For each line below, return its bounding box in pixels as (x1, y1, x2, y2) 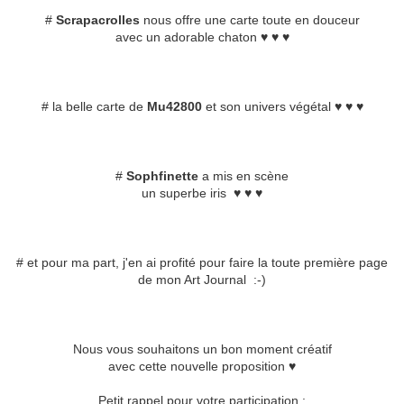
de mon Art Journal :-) (138, 272, 266, 288)
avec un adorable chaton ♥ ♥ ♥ (115, 30, 289, 45)
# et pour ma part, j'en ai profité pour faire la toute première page (16, 255, 388, 271)
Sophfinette (126, 169, 198, 184)
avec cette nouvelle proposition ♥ (108, 359, 296, 374)
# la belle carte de (41, 99, 147, 115)
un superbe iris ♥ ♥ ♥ (142, 186, 262, 201)
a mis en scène (198, 169, 289, 184)
